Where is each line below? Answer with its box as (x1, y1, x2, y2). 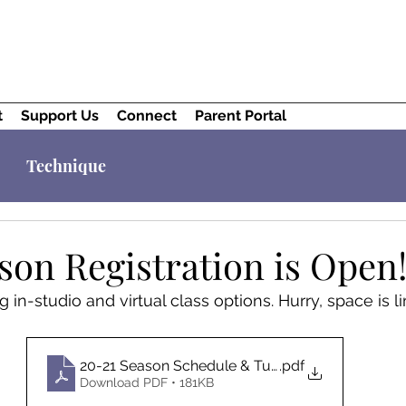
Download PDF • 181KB (80, 374, 214, 390)
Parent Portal (195, 107, 286, 124)
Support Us (21, 107, 99, 124)
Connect (117, 107, 177, 124)
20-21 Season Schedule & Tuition (80, 356, 298, 374)
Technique (26, 155, 106, 177)
